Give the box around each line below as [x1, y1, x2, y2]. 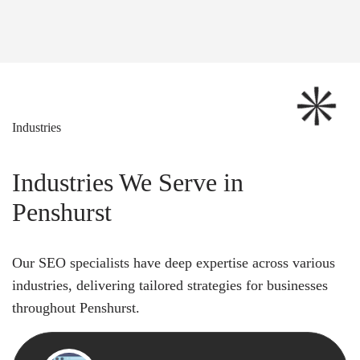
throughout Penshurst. [12, 300, 140, 317]
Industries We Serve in [12, 168, 243, 198]
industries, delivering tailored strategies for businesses [12, 277, 328, 294]
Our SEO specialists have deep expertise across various [12, 255, 335, 272]
